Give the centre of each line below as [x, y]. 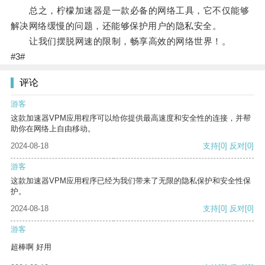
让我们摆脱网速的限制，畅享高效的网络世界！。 [121, 41]
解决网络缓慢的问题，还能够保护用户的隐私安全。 [116, 26]
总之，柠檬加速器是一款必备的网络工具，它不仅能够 [130, 11]
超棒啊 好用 [31, 247]
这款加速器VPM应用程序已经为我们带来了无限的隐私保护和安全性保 [131, 181]
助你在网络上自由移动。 [53, 129]
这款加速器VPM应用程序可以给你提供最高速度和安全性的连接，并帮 [131, 118]
